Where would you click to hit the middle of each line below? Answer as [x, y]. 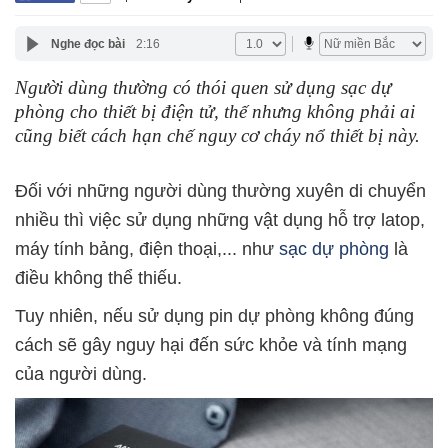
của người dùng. [81, 374]
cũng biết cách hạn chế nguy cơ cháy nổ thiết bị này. [217, 135]
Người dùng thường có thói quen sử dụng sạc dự [203, 87]
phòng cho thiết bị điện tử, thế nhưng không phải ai [215, 111]
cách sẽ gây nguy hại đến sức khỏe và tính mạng [211, 345]
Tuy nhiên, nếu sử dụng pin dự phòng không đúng [214, 316]
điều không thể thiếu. [98, 278]
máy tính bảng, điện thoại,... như [147, 249]
